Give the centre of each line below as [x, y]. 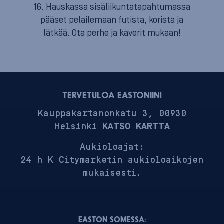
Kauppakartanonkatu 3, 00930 [112, 113]
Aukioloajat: [112, 147]
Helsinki [78, 126]
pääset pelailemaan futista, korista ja [112, 20]
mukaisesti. [112, 173]
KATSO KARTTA [136, 126]
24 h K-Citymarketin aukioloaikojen [112, 160]
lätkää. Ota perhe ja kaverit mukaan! [112, 33]
